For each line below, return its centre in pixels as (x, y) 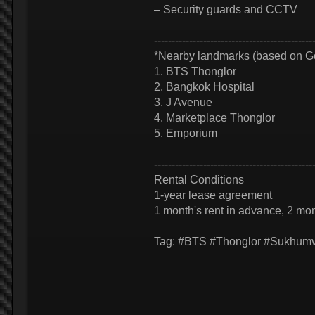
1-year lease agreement (213, 195)
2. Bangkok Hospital (204, 87)
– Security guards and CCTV (226, 9)
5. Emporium (186, 133)
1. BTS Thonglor (195, 71)
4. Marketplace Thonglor (214, 118)
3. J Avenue (183, 102)
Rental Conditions (199, 180)
